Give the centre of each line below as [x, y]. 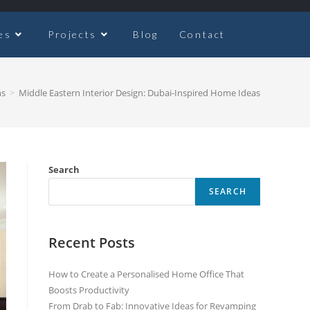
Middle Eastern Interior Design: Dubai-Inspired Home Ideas [139, 92]
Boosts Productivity [89, 290]
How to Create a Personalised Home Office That [146, 274]
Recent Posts [92, 243]
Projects [72, 34]
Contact [202, 34]
